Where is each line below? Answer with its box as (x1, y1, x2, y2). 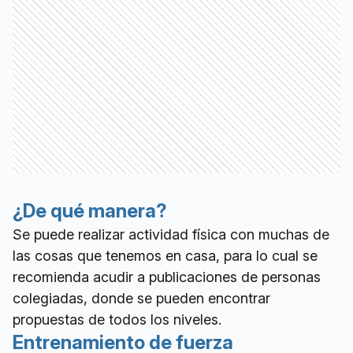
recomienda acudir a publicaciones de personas (13, 269, 321, 286)
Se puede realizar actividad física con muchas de (13, 226, 329, 243)
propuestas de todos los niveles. (13, 311, 221, 329)
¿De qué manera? (13, 199, 167, 223)
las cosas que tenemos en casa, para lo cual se (13, 247, 318, 265)
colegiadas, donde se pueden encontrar (13, 290, 270, 307)
